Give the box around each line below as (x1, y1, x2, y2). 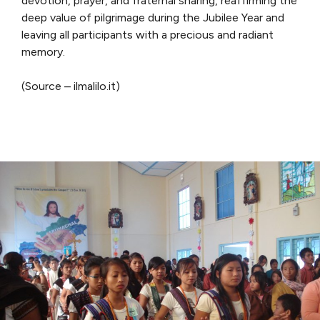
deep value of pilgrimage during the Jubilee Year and (21, 10, 284, 24)
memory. (21, 44, 65, 59)
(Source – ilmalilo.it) (21, 79, 120, 93)
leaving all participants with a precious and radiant (21, 27, 274, 41)
